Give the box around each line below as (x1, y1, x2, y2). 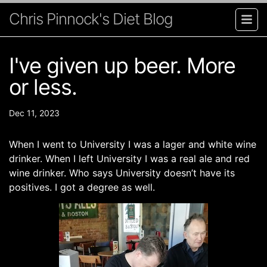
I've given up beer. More (9, 52, 235, 79)
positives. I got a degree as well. (9, 181, 158, 193)
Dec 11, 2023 (9, 107, 60, 118)
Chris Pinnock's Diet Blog (9, 10, 173, 28)
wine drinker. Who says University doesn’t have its (9, 166, 235, 179)
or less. (9, 73, 77, 100)
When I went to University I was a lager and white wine (9, 138, 256, 150)
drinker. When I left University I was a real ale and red (9, 152, 250, 164)
